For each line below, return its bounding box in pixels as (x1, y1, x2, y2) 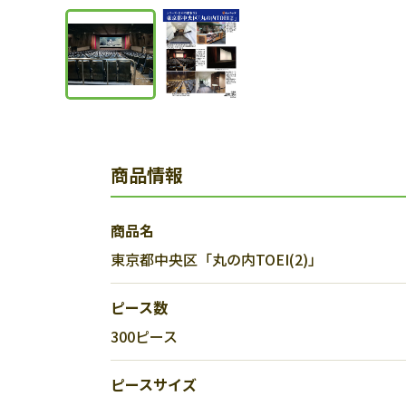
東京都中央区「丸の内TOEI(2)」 (111, 248, 323, 270)
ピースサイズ (111, 373, 197, 395)
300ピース (111, 325, 178, 347)
